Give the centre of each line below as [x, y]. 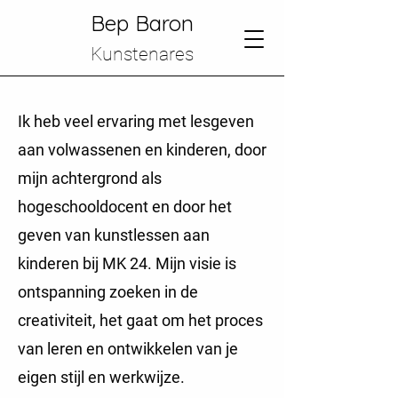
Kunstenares [142, 54]
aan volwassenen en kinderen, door [142, 150]
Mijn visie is [196, 263]
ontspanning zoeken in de [108, 292]
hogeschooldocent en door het [125, 207]
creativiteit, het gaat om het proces [140, 320]
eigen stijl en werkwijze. [101, 377]
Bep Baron [142, 23]
